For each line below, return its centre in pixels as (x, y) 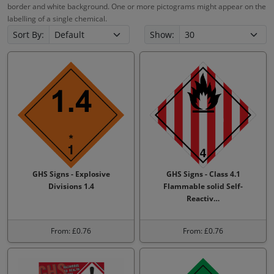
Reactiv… (203, 198)
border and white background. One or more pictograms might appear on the (137, 6)
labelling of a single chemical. (57, 19)
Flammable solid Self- (203, 186)
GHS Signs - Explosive (71, 174)
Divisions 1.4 (71, 186)
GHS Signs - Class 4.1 (203, 174)
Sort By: (28, 35)
